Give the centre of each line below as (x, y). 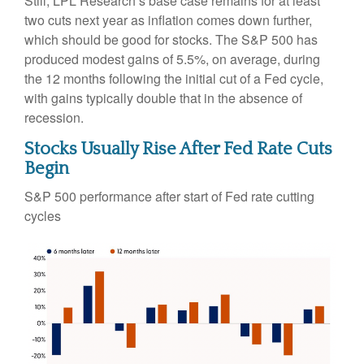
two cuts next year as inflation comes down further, (168, 19)
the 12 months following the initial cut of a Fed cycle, (174, 78)
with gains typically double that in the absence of (163, 97)
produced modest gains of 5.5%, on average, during (172, 58)
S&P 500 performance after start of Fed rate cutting (169, 196)
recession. (54, 117)
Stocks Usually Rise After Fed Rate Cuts (178, 149)
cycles (43, 215)
